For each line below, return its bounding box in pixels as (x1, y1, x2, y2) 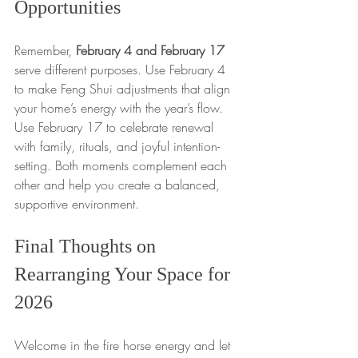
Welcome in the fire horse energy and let (14, 336, 234, 355)
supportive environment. (14, 195, 139, 213)
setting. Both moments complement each (14, 157, 231, 175)
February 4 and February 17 (76, 42, 225, 60)
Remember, (14, 42, 76, 60)
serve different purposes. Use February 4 (14, 61, 229, 79)
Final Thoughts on (14, 236, 161, 257)
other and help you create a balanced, (14, 176, 224, 194)
